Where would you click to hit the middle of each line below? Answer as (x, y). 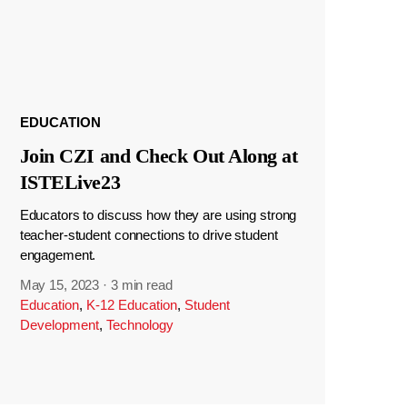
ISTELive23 (70, 182)
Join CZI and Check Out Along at (159, 156)
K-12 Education (131, 305)
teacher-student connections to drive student (149, 235)
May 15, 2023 (60, 285)
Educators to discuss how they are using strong (158, 215)
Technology (139, 325)
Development (59, 325)
